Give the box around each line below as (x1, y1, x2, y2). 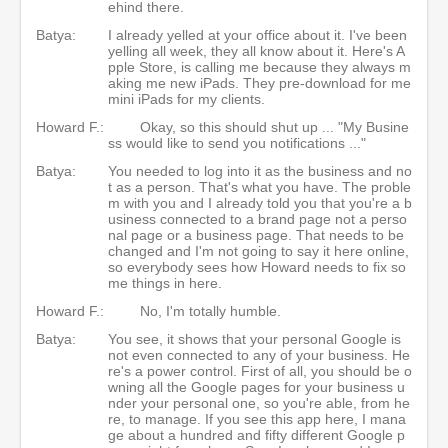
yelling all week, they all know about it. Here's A (108, 42, 405, 59)
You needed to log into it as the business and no (108, 162, 412, 179)
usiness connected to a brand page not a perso (108, 210, 407, 227)
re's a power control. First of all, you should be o (108, 362, 412, 379)
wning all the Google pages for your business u (108, 378, 405, 395)
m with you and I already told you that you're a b (108, 194, 412, 211)
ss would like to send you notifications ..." (108, 134, 366, 151)
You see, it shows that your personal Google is (108, 330, 401, 347)
